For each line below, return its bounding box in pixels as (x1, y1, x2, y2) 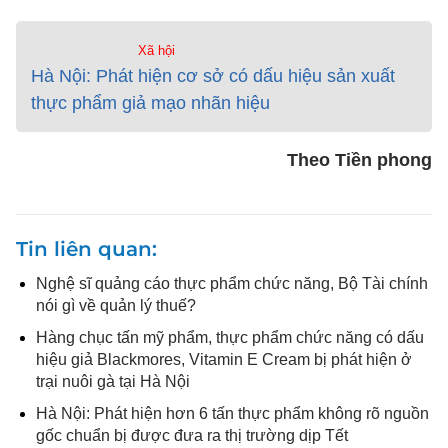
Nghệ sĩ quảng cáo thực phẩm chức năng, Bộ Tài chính (36, 275, 428, 292)
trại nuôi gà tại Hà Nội (36, 373, 190, 390)
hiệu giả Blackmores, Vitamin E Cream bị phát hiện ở (36, 351, 412, 368)
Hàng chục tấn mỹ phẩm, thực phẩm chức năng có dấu (36, 329, 424, 346)
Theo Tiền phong (287, 150, 432, 170)
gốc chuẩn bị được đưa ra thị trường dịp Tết (36, 427, 348, 444)
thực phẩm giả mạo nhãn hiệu (31, 93, 270, 113)
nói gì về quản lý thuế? (36, 297, 196, 314)
